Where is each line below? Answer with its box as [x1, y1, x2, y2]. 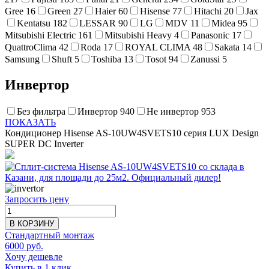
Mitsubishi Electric [5, 30, 76, 41]
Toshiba [91, 54, 121, 65]
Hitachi [194, 6, 222, 17]
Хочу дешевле [5, 251, 62, 262]
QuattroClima [5, 42, 56, 53]
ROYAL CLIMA [125, 42, 190, 53]
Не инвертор [147, 106, 201, 116]
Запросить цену [5, 193, 69, 204]
